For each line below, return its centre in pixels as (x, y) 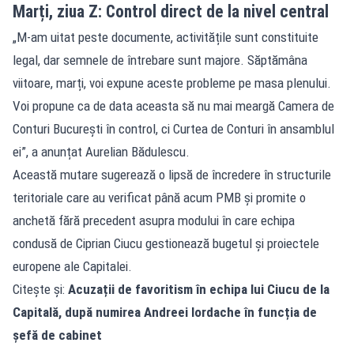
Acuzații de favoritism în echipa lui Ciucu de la (199, 289)
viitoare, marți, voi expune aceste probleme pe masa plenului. (172, 83)
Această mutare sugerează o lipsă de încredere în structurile (172, 174)
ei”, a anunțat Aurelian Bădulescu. (101, 151)
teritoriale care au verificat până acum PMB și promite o (159, 197)
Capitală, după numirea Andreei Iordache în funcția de (165, 312)
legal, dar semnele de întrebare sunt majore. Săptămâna (160, 60)
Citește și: (40, 289)
